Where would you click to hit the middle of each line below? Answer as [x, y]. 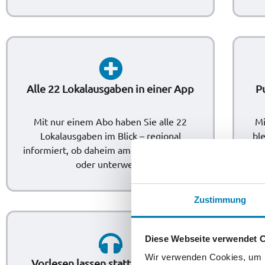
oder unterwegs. [111, 164]
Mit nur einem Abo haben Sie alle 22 [111, 121]
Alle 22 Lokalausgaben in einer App [111, 88]
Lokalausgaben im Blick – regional [110, 135]
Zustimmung [220, 200]
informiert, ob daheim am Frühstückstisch [110, 149]
